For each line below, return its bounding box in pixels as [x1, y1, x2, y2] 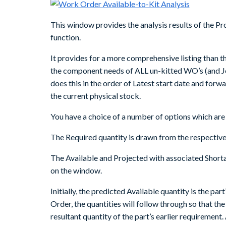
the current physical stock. [50, 91, 141, 101]
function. [50, 32, 81, 42]
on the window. [50, 165, 102, 176]
